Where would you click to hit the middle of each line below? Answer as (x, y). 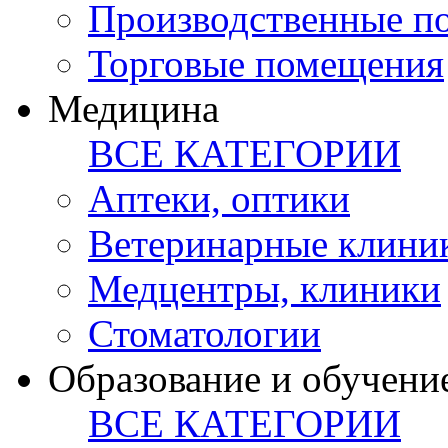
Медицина (133, 109)
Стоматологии (204, 334)
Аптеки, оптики (219, 199)
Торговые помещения (266, 64)
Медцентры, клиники (264, 289)
